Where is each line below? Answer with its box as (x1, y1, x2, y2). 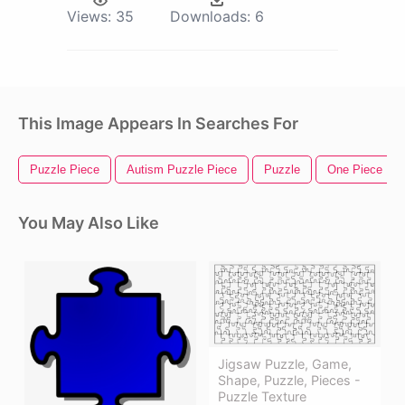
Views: (67, 7, 111, 26)
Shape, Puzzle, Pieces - (218, 372, 361, 389)
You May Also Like (18, 213, 159, 233)
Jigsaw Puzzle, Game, (218, 356, 352, 372)
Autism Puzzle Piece (127, 163, 237, 177)
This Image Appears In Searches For (18, 114, 298, 134)
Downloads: (170, 7, 250, 26)
